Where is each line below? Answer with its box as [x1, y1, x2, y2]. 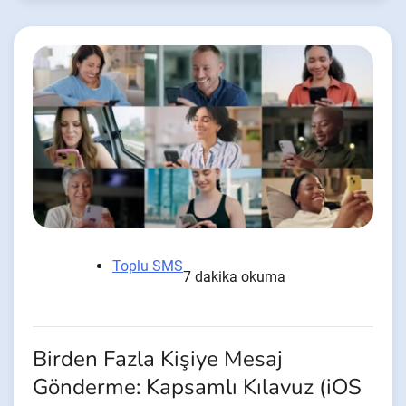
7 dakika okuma [183, 267, 285, 285]
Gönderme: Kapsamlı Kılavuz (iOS [33, 372, 362, 402]
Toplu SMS [112, 256, 183, 275]
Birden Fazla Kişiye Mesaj [33, 343, 283, 374]
